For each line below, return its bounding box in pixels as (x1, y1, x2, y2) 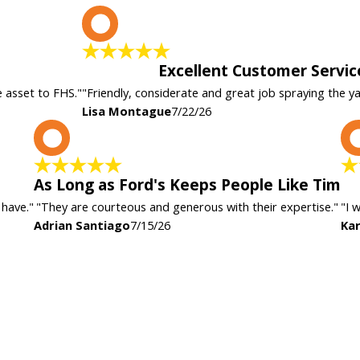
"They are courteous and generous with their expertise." (36, 198, 338, 215)
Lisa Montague (82, 102, 171, 119)
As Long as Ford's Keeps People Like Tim (34, 174, 341, 196)
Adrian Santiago (34, 217, 130, 234)
